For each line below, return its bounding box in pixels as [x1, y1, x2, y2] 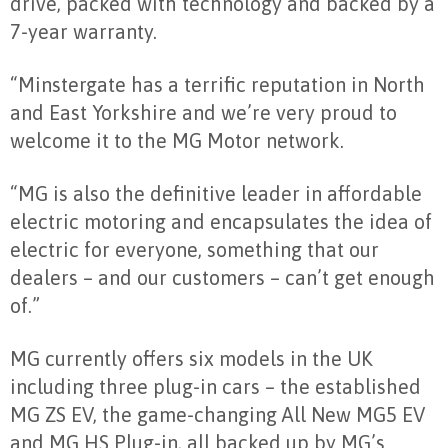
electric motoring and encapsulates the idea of [10, 210, 432, 234]
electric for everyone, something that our [10, 238, 379, 262]
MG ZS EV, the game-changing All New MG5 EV [10, 403, 425, 427]
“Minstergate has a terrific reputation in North [10, 73, 425, 97]
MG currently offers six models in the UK [10, 347, 373, 371]
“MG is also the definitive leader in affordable [10, 182, 422, 206]
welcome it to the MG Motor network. [10, 129, 344, 153]
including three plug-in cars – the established [10, 375, 421, 399]
